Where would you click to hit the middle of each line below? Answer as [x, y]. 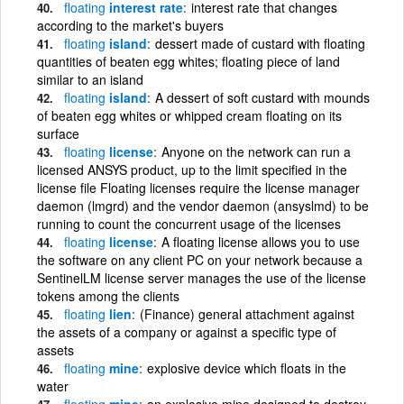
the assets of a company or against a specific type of [187, 331]
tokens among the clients [108, 295]
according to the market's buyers [130, 25]
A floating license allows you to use [261, 241]
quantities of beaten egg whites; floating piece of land [188, 61]
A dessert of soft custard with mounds [262, 97]
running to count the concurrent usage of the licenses [189, 223]
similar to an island [90, 79]
